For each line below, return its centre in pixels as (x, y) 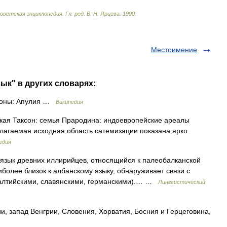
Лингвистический (182, 182)
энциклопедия (45, 14)
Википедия (69, 102)
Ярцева (110, 14)
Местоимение (174, 50)
